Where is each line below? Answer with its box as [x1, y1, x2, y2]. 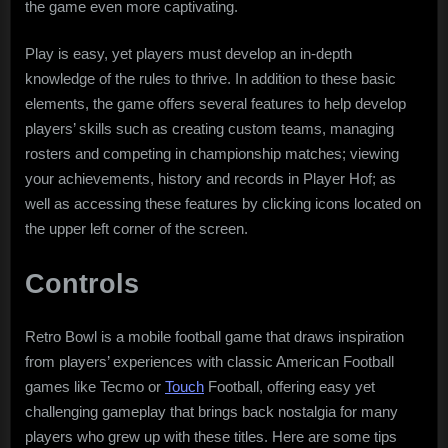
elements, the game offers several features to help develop [25, 95, 406, 113]
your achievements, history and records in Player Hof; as [25, 170, 396, 188]
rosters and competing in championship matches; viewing [25, 145, 399, 163]
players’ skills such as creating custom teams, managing [25, 120, 394, 138]
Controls [25, 268, 139, 299]
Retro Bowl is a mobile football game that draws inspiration [25, 327, 404, 345]
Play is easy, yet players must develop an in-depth [25, 45, 352, 63]
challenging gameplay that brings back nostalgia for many [25, 402, 398, 420]
